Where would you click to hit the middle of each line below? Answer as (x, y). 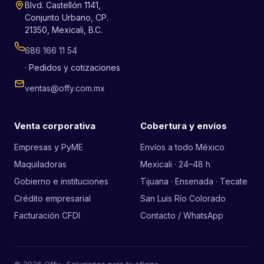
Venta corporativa (55, 126)
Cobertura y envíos (184, 126)
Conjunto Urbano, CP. (67, 18)
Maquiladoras (40, 164)
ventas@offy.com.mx (65, 88)
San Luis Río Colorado (183, 199)
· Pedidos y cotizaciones (72, 68)
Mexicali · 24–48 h (175, 164)
